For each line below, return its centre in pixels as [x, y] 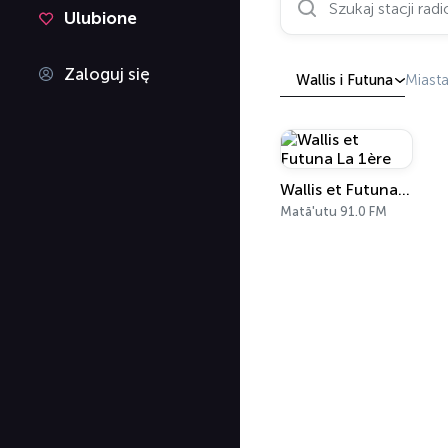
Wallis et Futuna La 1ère [404, 189]
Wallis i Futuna [344, 80]
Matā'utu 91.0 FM [333, 211]
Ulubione [100, 18]
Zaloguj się [107, 74]
